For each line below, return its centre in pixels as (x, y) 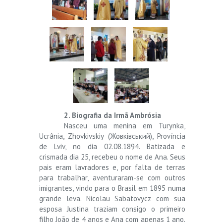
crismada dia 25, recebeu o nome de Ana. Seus (112, 157)
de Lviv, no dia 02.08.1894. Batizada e (112, 146)
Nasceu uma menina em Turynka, (125, 125)
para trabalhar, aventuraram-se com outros (112, 177)
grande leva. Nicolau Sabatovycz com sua (112, 198)
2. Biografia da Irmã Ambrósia (112, 115)
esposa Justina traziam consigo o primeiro (112, 209)
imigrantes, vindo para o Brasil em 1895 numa (112, 188)
